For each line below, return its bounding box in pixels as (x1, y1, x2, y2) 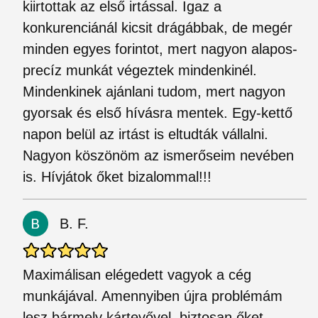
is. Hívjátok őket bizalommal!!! (23, 169, 212, 185)
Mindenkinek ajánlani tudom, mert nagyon (23, 84, 285, 99)
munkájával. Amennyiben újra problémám (23, 288, 283, 304)
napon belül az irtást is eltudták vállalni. (23, 126, 268, 142)
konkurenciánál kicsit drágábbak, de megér (23, 20, 292, 35)
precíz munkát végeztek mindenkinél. (23, 62, 257, 78)
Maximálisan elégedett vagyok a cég (23, 267, 251, 283)
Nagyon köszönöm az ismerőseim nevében (23, 148, 294, 163)
